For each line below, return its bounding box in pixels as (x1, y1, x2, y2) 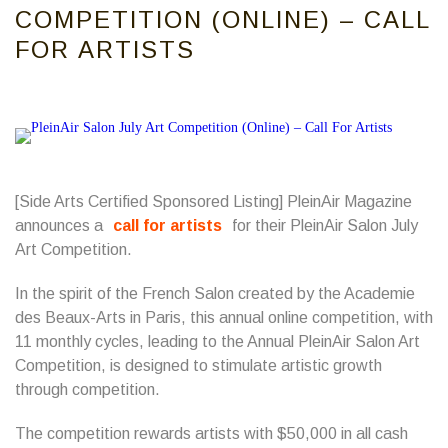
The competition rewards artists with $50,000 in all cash (15, 425, 408, 442)
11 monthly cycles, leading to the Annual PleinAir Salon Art (15, 333, 420, 350)
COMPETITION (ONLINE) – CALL (15, 6, 430, 33)
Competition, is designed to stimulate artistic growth (15, 357, 382, 374)
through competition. (15, 381, 160, 398)
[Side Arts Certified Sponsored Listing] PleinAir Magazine (15, 193, 412, 210)
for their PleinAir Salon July (228, 217, 418, 234)
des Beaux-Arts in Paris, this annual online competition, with (15, 309, 433, 326)
